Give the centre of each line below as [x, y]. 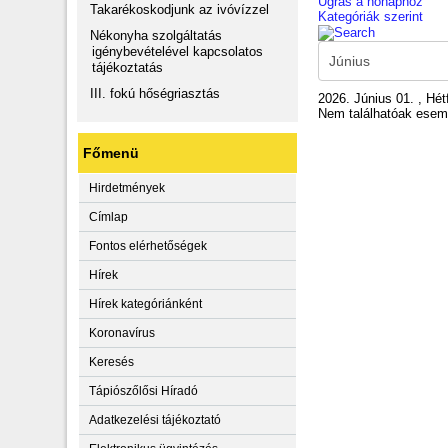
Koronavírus [122, 333]
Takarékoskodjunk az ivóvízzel [180, 9]
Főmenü [111, 153]
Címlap [109, 217]
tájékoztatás [128, 67]
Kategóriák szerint [371, 16]
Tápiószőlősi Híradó [144, 391]
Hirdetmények [127, 188]
